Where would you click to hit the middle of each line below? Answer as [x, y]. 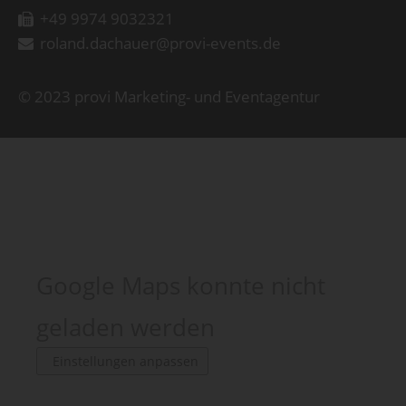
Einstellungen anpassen [126, 362]
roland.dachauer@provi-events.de [160, 43]
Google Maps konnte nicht [181, 286]
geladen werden [126, 328]
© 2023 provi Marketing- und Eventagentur [169, 96]
